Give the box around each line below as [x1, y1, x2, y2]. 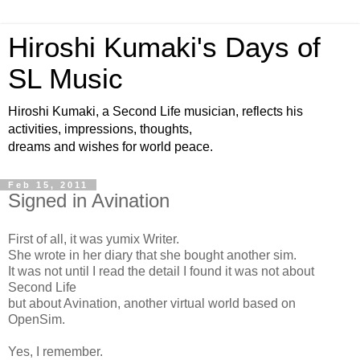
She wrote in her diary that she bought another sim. [8, 247, 297, 262]
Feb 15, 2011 [8, 180, 88, 190]
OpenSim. [8, 312, 65, 326]
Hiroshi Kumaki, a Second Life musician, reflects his [8, 104, 303, 118]
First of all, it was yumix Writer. [8, 231, 179, 246]
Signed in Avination [8, 190, 170, 211]
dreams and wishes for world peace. [8, 140, 213, 153]
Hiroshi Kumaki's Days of [8, 32, 321, 63]
